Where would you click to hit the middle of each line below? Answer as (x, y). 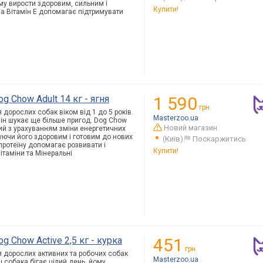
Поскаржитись (219, 139)
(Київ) (173, 139)
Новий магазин (191, 127)
